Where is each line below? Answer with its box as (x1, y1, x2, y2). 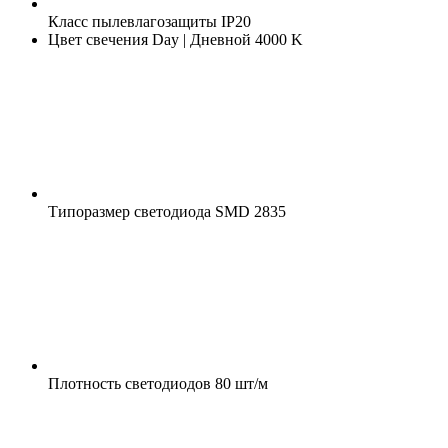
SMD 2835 (211, 202, 286, 220)
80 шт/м (211, 374, 268, 392)
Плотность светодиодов (48, 374, 211, 392)
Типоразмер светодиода (48, 202, 211, 220)
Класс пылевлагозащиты (48, 12, 217, 30)
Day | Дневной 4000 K (148, 30, 303, 48)
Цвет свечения (48, 30, 148, 48)
